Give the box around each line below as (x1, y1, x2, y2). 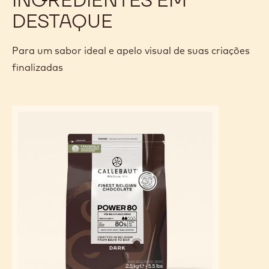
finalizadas (12, 61, 63, 74)
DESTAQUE (12, 8, 113, 34)
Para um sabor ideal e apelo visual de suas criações (12, 44, 250, 57)
